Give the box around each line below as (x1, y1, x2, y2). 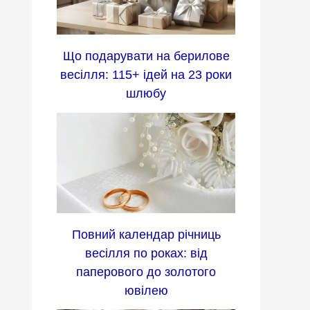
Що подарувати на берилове (62, 49, 230, 64)
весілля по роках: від (84, 246, 208, 260)
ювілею (124, 283, 168, 298)
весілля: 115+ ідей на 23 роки (60, 68, 232, 82)
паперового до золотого (76, 264, 216, 279)
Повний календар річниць (71, 227, 221, 241)
